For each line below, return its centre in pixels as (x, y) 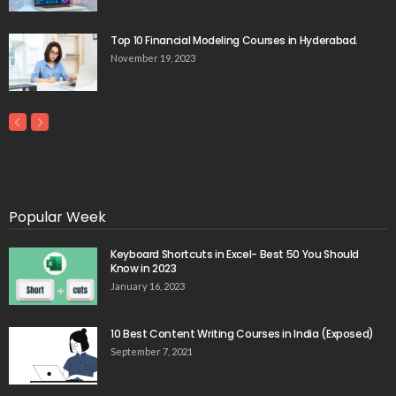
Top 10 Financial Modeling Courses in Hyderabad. (235, 40)
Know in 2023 (144, 268)
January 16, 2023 (148, 286)
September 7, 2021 (152, 351)
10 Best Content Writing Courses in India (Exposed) (242, 333)
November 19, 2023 (153, 57)
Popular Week (57, 217)
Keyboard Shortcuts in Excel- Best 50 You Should (235, 254)
